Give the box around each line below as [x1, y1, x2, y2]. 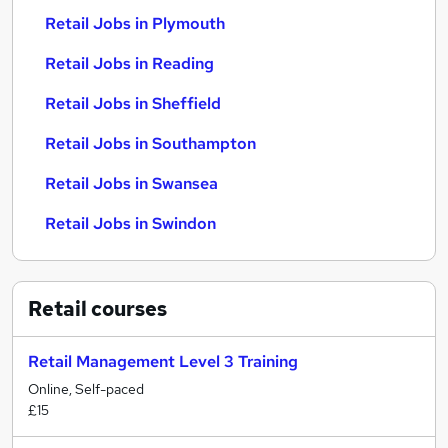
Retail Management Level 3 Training [28, 351, 298, 372]
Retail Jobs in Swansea [45, 173, 218, 194]
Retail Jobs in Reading [45, 53, 214, 74]
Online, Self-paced [28, 380, 144, 398]
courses [87, 296, 167, 322]
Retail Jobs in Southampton [45, 133, 256, 154]
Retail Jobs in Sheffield [45, 93, 221, 114]
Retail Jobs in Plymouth [45, 13, 225, 34]
